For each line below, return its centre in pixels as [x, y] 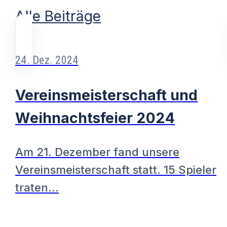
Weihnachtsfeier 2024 [95, 118]
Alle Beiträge [58, 16]
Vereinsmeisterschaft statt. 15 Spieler [116, 170]
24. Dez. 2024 [47, 60]
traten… [37, 188]
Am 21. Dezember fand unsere [98, 152]
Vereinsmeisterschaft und [107, 95]
